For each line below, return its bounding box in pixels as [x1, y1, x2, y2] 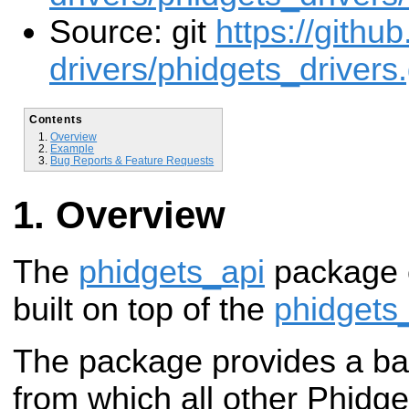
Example [50, 142, 95, 154]
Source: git [49, 14, 215, 51]
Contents [28, 112, 83, 125]
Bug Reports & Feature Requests [50, 153, 215, 166]
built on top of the [13, 291, 274, 329]
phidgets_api [79, 254, 265, 291]
